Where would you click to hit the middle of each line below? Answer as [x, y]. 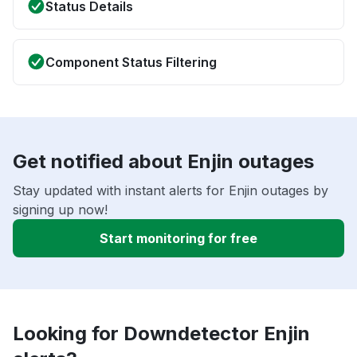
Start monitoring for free [178, 239]
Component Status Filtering [131, 63]
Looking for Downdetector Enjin [161, 334]
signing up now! [60, 210]
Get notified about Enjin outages [163, 162]
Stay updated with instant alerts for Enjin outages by [171, 191]
